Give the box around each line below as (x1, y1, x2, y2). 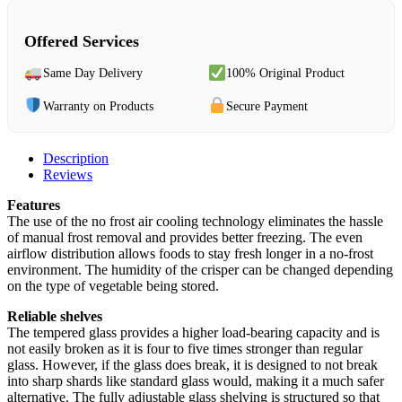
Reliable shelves (7, 309, 102, 325)
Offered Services (24, 31, 139, 50)
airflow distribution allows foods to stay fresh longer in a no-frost (7, 246, 373, 262)
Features (7, 197, 60, 214)
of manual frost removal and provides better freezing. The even (7, 230, 363, 246)
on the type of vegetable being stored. (7, 278, 219, 294)
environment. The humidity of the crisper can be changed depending (7, 262, 393, 278)
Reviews (43, 167, 92, 183)
